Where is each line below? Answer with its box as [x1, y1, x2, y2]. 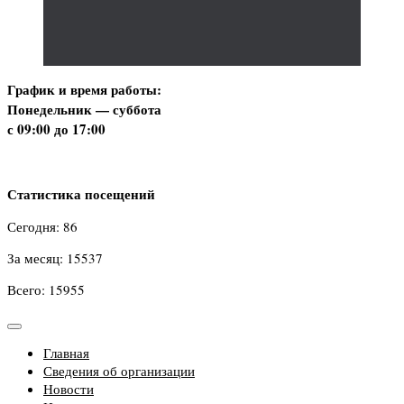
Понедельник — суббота [7, 99, 161, 120]
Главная [43, 344, 89, 363]
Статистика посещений [7, 184, 155, 205]
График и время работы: [7, 79, 161, 100]
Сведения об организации [43, 362, 195, 381]
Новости [43, 380, 94, 399]
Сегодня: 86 [7, 217, 78, 236]
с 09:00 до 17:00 [7, 119, 106, 140]
